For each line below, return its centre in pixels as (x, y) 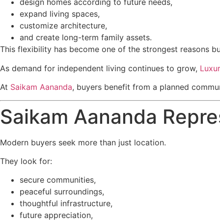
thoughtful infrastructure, (66, 204)
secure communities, (58, 180)
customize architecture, (63, 26)
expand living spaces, (60, 14)
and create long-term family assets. (86, 38)
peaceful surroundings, (62, 192)
